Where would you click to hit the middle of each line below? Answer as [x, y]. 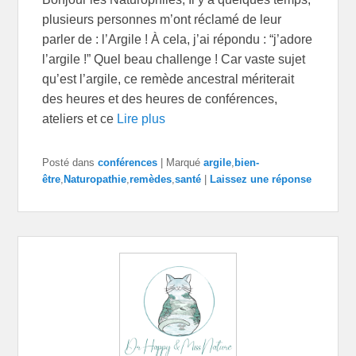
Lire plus [141, 119]
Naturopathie [95, 180]
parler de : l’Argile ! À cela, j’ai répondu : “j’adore [178, 40]
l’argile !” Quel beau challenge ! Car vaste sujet [174, 60]
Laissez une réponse [261, 180]
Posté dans [69, 163]
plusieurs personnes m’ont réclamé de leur [162, 20]
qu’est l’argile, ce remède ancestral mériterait [168, 79]
